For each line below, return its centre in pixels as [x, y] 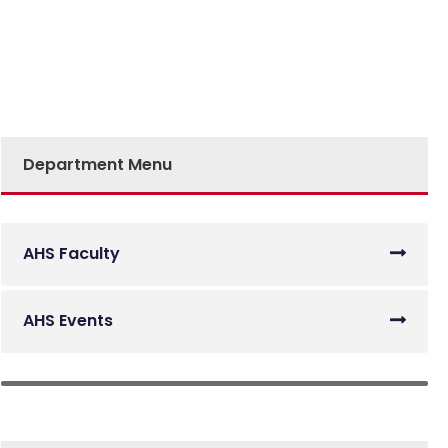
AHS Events [68, 320]
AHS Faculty [71, 253]
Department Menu [97, 164]
